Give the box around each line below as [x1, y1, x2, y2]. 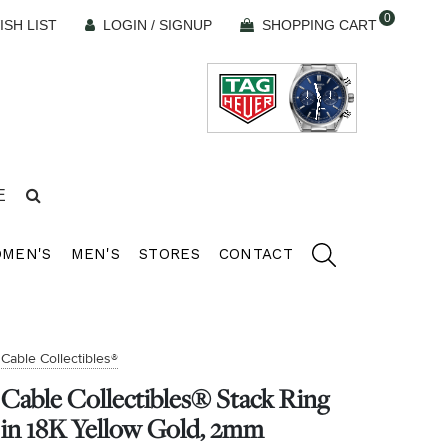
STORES [139, 244, 200, 263]
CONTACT [218, 244, 293, 263]
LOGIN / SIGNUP [103, 17, 212, 33]
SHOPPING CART [262, 17, 377, 33]
